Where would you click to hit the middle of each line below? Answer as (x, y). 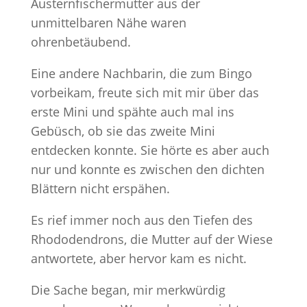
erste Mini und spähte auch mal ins (132, 112)
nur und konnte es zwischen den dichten (147, 169)
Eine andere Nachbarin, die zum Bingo (141, 73)
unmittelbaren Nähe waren (108, 23)
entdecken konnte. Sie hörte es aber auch (150, 150)
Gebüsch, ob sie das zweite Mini (123, 131)
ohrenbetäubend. (81, 42)
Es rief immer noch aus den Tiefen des (142, 220)
